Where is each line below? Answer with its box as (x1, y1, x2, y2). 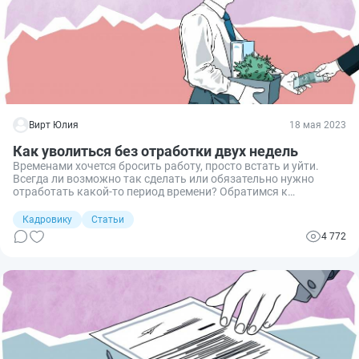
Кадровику (22, 213, 72, 225)
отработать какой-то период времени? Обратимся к (13, 184, 288, 198)
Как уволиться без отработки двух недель (13, 142, 298, 159)
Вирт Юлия (29, 119, 79, 131)
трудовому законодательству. (13, 197, 171, 211)
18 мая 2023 (289, 119, 346, 131)
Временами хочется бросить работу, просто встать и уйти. (13, 159, 319, 172)
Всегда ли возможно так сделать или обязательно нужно (13, 171, 314, 185)
